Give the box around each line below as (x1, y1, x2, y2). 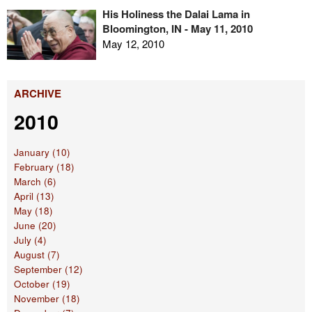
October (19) (14, 277, 70, 291)
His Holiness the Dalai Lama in (102, 6, 250, 22)
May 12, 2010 (102, 36, 164, 51)
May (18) (14, 204, 53, 218)
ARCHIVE (14, 86, 61, 102)
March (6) (14, 175, 56, 189)
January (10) (14, 146, 70, 159)
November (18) (14, 292, 80, 306)
